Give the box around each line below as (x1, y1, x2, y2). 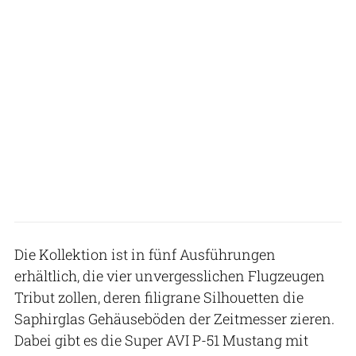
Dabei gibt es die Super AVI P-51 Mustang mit (14, 330, 308, 350)
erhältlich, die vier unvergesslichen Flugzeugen (14, 265, 325, 285)
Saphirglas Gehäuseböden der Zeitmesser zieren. (14, 308, 335, 328)
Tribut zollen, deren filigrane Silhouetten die (14, 287, 304, 307)
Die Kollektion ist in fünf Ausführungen (14, 244, 276, 264)
